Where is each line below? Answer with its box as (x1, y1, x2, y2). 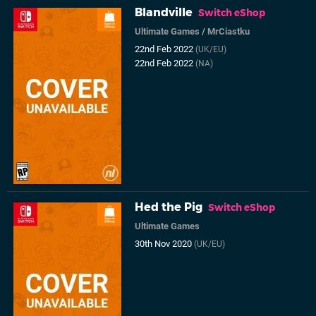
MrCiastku (207, 26, 250, 37)
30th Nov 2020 (135, 238, 195, 250)
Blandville (135, 6, 193, 20)
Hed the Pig (135, 200, 203, 214)
